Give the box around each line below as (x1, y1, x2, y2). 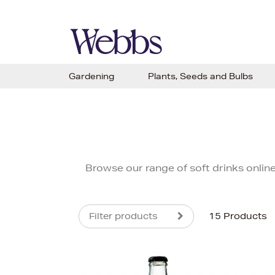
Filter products (89, 211, 158, 222)
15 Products (209, 211, 267, 222)
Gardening (69, 71, 114, 82)
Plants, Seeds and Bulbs (148, 71, 253, 82)
